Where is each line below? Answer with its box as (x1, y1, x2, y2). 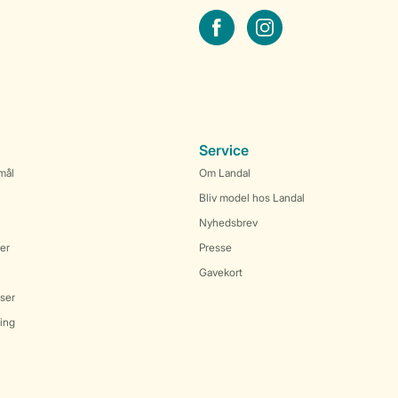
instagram (246, 9, 313, 27)
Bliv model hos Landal (199, 191, 305, 204)
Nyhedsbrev (199, 216, 258, 229)
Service (199, 141, 249, 159)
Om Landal (199, 166, 251, 179)
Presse (199, 241, 232, 254)
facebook (198, 9, 260, 27)
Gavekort (199, 266, 243, 279)
